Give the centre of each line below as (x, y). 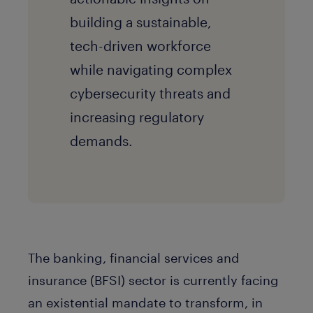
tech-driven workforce (140, 46)
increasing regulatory (137, 117)
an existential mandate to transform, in (145, 302)
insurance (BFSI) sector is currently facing (153, 280)
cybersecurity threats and (150, 94)
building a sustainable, (141, 22)
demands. (101, 141)
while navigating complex (151, 70)
